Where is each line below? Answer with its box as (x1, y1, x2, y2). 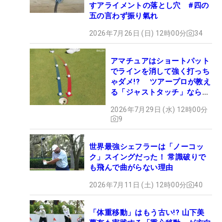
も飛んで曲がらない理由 (89, 163, 173, 172)
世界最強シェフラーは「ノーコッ (89, 142, 204, 151)
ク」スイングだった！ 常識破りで (89, 152, 206, 162)
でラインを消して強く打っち (111, 66, 210, 76)
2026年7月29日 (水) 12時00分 (111, 105, 208, 113)
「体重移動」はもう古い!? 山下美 (89, 208, 205, 217)
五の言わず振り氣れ (89, 11, 158, 20)
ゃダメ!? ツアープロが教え (111, 77, 211, 86)
